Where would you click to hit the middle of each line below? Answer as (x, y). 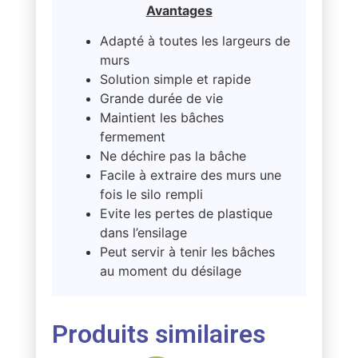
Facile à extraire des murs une (190, 175)
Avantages (179, 10)
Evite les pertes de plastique (186, 214)
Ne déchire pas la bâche (173, 156)
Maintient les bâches (161, 118)
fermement (132, 137)
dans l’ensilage (143, 233)
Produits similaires (158, 334)
